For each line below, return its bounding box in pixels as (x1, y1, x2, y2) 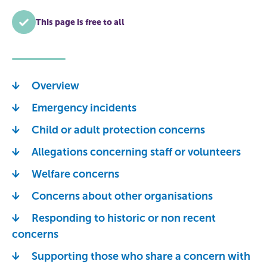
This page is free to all (36, 17, 125, 27)
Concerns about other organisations (32, 190, 213, 203)
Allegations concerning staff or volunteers (32, 145, 241, 159)
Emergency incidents (32, 101, 136, 114)
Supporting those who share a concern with (32, 250, 250, 263)
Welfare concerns (32, 167, 119, 181)
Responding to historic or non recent (32, 212, 216, 225)
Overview (32, 79, 79, 92)
